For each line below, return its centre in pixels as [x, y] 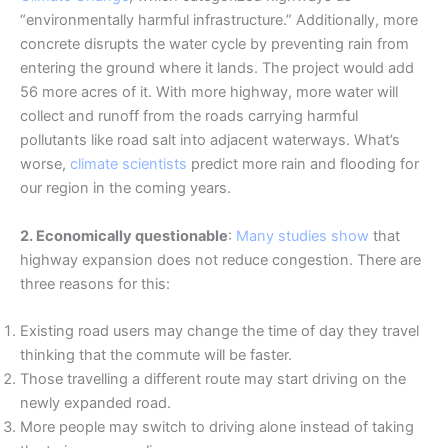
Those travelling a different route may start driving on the [213, 378]
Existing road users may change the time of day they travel [219, 330]
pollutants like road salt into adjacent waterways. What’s [210, 140]
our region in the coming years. [125, 188]
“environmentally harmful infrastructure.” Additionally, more [219, 20]
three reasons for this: [95, 283]
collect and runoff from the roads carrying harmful [189, 116]
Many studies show [302, 235]
